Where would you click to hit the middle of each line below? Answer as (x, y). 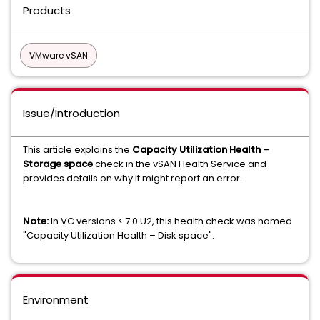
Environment (56, 300)
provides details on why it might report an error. (132, 178)
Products (47, 10)
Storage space (58, 164)
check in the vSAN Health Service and (180, 164)
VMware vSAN (59, 55)
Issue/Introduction (71, 113)
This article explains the (77, 150)
